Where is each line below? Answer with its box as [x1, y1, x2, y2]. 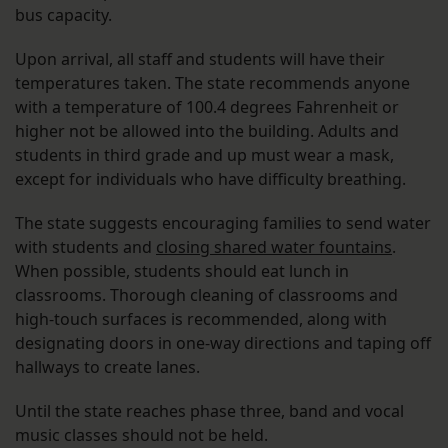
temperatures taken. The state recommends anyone [15, 72, 410, 95]
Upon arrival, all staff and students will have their [15, 48, 385, 71]
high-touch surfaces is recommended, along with [15, 308, 387, 331]
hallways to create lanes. [15, 356, 200, 379]
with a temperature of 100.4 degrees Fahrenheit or [15, 96, 399, 119]
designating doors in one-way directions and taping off [15, 332, 431, 355]
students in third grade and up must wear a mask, [15, 144, 394, 167]
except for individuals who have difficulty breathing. [15, 168, 406, 191]
